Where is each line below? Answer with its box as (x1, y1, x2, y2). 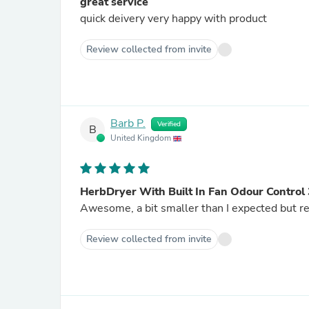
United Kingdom (110, 132, 173, 143)
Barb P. (110, 116, 146, 132)
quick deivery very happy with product (80, 11, 267, 26)
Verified (157, 119, 181, 129)
